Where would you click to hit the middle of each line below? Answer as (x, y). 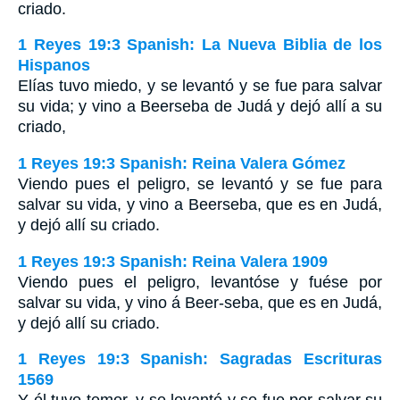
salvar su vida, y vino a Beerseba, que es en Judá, (200, 204)
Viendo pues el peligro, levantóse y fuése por (200, 282)
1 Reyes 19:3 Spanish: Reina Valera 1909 (173, 261)
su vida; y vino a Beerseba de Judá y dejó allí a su (200, 107)
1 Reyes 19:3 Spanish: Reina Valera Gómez (182, 163)
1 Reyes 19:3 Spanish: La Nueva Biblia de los (200, 45)
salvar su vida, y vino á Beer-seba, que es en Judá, (200, 302)
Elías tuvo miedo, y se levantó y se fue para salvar (200, 86)
